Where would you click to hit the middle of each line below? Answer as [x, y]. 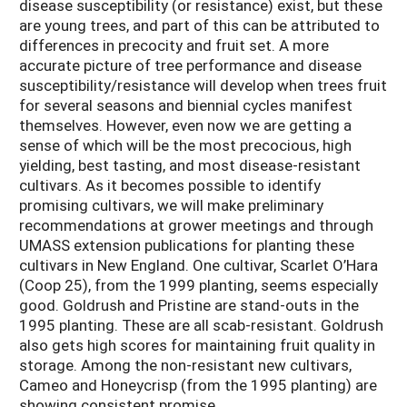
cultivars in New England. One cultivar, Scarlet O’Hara [199, 265]
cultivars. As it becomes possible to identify [170, 185]
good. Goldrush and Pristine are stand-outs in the [189, 305]
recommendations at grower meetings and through [196, 225]
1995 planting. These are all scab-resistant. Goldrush [201, 325]
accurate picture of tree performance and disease [190, 65]
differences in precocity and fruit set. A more [174, 45]
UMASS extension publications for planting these [187, 245]
